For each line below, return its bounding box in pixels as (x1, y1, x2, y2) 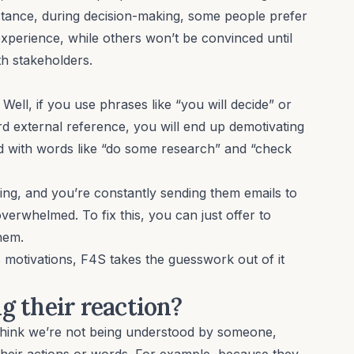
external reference (13, 118, 126, 134)
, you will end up (126, 118, 229, 134)
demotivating (229, 118, 304, 134)
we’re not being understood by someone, (24, 323, 277, 340)
